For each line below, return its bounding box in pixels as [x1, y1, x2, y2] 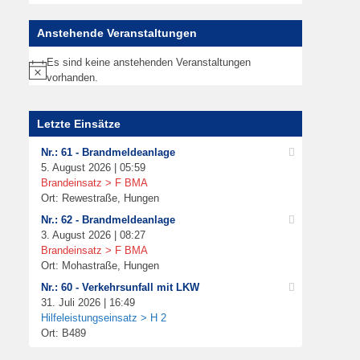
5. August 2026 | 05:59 [41, 162, 145, 174]
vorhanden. [46, 72, 98, 84]
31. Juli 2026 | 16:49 [41, 297, 135, 309]
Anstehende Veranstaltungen [37, 27, 197, 40]
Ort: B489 [41, 327, 86, 340]
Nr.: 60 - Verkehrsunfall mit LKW [41, 281, 199, 294]
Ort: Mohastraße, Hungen [41, 260, 159, 272]
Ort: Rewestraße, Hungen [41, 192, 159, 205]
